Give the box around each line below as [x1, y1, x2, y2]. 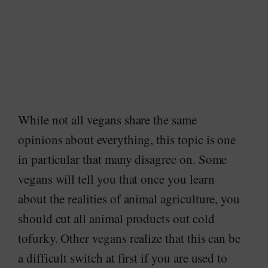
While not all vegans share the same [18, 111, 197, 128]
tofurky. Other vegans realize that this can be [18, 230, 241, 246]
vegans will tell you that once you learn [18, 170, 215, 187]
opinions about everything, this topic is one [18, 131, 236, 148]
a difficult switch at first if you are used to [18, 249, 228, 266]
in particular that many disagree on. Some [18, 151, 227, 167]
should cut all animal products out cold [18, 210, 215, 227]
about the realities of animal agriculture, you [18, 190, 240, 207]
